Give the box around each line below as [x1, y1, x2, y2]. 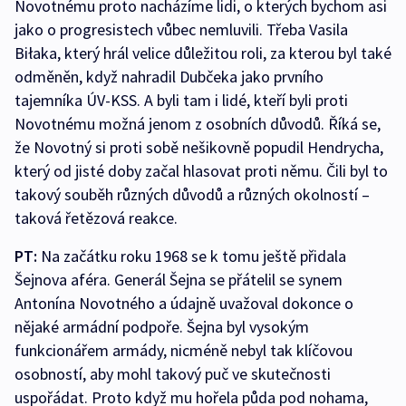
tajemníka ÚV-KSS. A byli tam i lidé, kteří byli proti [14, 90, 348, 111]
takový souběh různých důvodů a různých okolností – [14, 184, 370, 206]
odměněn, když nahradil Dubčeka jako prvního [14, 66, 324, 88]
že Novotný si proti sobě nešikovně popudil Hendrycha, [14, 137, 383, 159]
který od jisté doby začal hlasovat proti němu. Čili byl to [14, 160, 388, 182]
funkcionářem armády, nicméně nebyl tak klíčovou [14, 340, 353, 362]
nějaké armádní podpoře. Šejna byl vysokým [14, 316, 309, 338]
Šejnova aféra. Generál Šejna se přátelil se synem [14, 269, 343, 291]
